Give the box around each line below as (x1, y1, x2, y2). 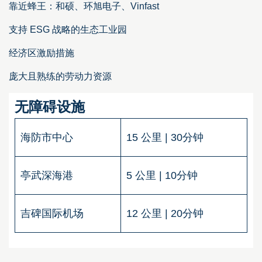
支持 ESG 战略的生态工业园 (9, 24, 127, 35)
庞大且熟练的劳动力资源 (9, 71, 112, 81)
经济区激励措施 (9, 47, 74, 58)
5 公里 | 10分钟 (126, 169, 201, 181)
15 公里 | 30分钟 (126, 131, 206, 143)
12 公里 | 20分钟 (126, 207, 206, 219)
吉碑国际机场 (20, 207, 87, 219)
